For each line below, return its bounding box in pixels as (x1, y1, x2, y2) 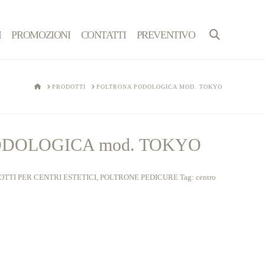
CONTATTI (80, 29, 126, 41)
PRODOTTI (52, 83, 86, 90)
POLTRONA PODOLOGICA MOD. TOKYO (96, 83, 222, 90)
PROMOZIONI (11, 29, 70, 41)
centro (196, 172, 216, 182)
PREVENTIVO (136, 29, 195, 41)
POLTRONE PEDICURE (100, 172, 178, 182)
